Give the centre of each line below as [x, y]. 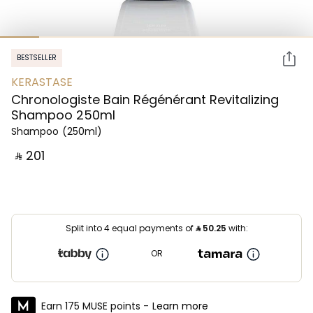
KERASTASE [42, 82]
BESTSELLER [37, 58]
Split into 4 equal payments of [130, 228]
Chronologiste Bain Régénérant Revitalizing [145, 100]
